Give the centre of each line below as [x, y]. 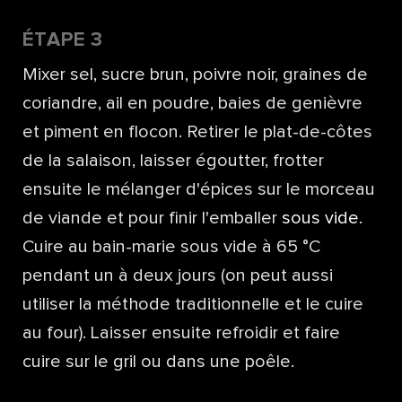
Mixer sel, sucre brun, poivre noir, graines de [195, 75]
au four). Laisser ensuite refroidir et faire [181, 333]
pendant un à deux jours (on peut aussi [178, 276]
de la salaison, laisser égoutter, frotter [173, 161]
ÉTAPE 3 [63, 40]
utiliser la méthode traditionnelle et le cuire [193, 305]
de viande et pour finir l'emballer [152, 218]
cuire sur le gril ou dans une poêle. [158, 362]
